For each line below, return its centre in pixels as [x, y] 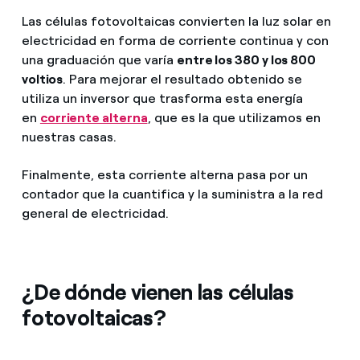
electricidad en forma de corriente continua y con [175, 40]
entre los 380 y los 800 [246, 59]
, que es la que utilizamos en [234, 117]
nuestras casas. [69, 137]
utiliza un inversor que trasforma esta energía [162, 98]
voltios [42, 79]
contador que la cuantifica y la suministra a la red [172, 194]
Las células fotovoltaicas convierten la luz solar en [176, 21]
